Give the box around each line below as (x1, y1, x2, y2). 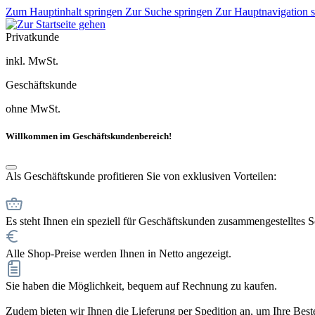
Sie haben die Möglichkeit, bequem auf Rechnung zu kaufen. (6, 280, 277, 292)
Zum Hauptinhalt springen (6, 6, 125, 18)
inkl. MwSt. (6, 55, 58, 67)
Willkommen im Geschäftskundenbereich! (6, 131, 172, 142)
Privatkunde (6, 31, 59, 43)
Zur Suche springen (125, 6, 215, 18)
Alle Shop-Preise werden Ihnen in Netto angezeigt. (6, 247, 231, 260)
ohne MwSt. (6, 103, 60, 115)
